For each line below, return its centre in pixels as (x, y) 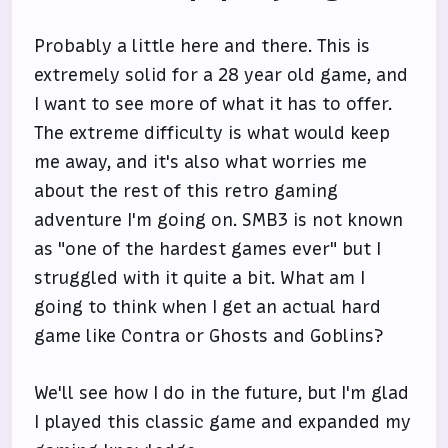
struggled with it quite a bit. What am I (200, 278)
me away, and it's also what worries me (201, 162)
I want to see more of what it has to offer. (213, 104)
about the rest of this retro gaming (186, 191)
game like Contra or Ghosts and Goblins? (209, 336)
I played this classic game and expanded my (223, 422)
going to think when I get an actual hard (208, 307)
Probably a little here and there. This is (202, 46)
